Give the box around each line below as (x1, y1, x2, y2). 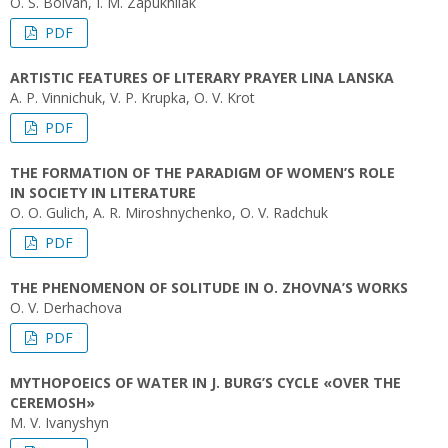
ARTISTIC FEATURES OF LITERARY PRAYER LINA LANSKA (10, 68, 394, 87)
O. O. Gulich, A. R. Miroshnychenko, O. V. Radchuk (10, 203, 328, 222)
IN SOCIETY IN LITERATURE (10, 183, 196, 202)
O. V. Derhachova (10, 298, 122, 317)
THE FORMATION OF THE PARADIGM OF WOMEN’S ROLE (10, 163, 395, 182)
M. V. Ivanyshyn (10, 413, 109, 432)
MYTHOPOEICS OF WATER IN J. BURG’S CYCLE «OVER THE (10, 373, 401, 392)
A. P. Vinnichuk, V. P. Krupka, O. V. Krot (10, 88, 255, 107)
